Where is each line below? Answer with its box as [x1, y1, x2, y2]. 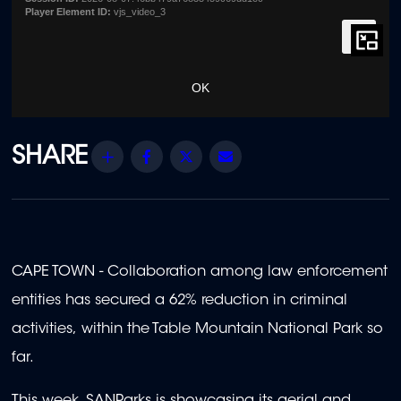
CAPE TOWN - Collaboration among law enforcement [12, 265, 388, 280]
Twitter [202, 149, 244, 165]
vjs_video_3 [111, 6, 166, 18]
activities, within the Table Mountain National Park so [12, 322, 383, 337]
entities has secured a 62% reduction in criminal [12, 294, 347, 309]
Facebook [163, 149, 233, 165]
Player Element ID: [25, 6, 111, 18]
